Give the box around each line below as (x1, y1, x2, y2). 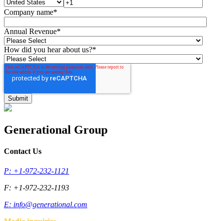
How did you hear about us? (4, 45, 92, 54)
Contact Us (4, 147, 41, 156)
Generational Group (4, 123, 108, 137)
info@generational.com (13, 200, 87, 209)
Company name (4, 8, 53, 17)
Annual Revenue (4, 27, 57, 36)
